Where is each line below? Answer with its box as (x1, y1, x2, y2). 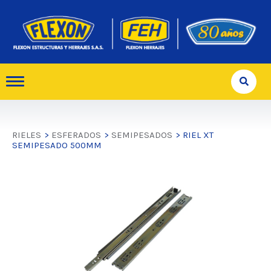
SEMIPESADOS (111, 129, 172, 140)
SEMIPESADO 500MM (12, 139, 102, 151)
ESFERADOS (51, 129, 101, 140)
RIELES (12, 129, 41, 140)
